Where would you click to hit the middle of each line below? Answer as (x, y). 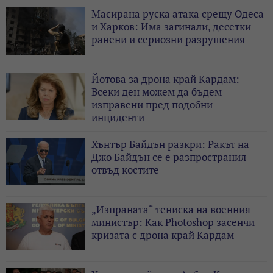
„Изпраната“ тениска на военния (171, 209)
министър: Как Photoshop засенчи (173, 222)
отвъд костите (125, 169)
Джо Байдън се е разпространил (169, 157)
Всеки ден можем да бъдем (157, 91)
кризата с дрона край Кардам (163, 235)
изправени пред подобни (152, 104)
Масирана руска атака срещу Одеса (178, 13)
